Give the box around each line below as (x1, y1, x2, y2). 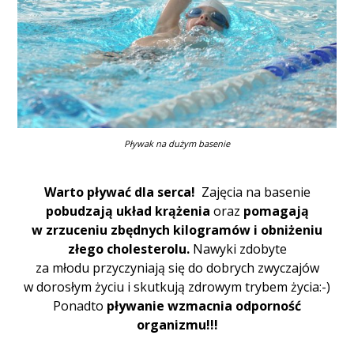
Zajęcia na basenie (198, 183, 311, 201)
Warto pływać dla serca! (43, 183, 198, 201)
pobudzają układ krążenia (45, 201, 213, 220)
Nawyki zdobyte (192, 239, 287, 258)
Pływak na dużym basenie (124, 137, 230, 149)
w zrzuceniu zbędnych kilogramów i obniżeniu (32, 220, 322, 239)
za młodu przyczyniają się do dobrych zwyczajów (35, 258, 319, 277)
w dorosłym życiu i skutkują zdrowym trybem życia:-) (24, 277, 330, 296)
